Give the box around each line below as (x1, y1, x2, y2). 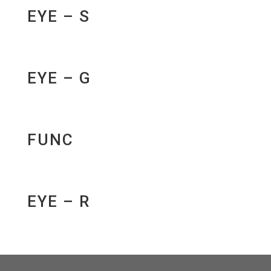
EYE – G (27, 69, 91, 88)
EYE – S (27, 7, 90, 25)
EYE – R (27, 192, 90, 211)
